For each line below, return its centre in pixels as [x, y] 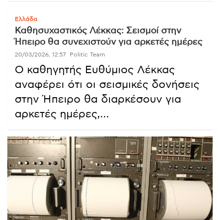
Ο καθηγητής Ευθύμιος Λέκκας [95, 70]
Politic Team [87, 55]
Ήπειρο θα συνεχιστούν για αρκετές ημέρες [109, 42]
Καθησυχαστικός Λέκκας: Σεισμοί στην [98, 31]
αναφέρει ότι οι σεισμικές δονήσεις [107, 85]
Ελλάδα [26, 19]
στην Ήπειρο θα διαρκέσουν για [98, 99]
